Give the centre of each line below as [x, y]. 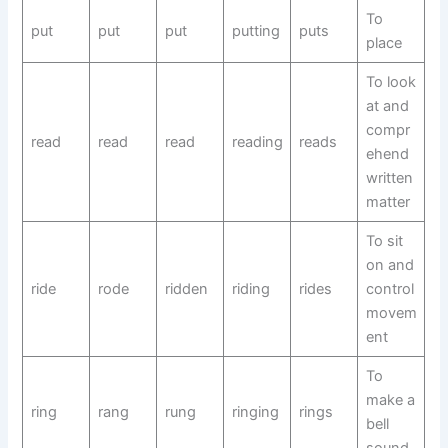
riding [250, 289]
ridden [186, 289]
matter [387, 202]
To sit [384, 241]
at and [387, 106]
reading [257, 142]
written [389, 178]
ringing [255, 412]
